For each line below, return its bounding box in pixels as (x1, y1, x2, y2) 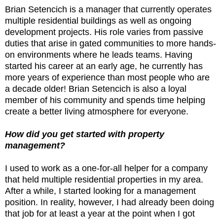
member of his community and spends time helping (5, 95, 205, 105)
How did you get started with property (5, 129, 164, 139)
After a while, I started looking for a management (5, 185, 196, 196)
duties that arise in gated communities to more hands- (5, 38, 216, 48)
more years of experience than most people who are (5, 72, 210, 82)
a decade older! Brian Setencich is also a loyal (5, 83, 186, 94)
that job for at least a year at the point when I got (5, 208, 195, 219)
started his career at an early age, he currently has (5, 61, 203, 71)
